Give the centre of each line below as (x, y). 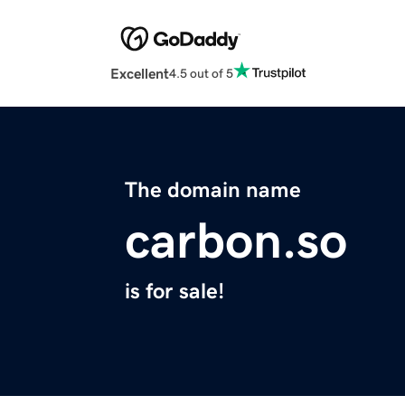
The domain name (213, 190)
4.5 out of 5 (201, 73)
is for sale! (174, 292)
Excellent (140, 74)
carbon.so (236, 241)
